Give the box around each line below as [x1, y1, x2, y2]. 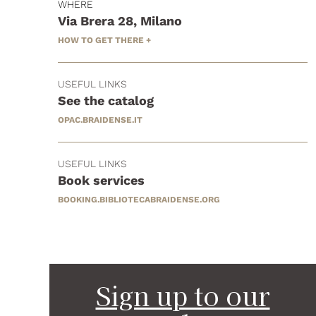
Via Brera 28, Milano [58, 13, 182, 28]
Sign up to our [95, 276, 270, 313]
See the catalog [58, 92, 154, 108]
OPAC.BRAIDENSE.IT [58, 114, 142, 125]
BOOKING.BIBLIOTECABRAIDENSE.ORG [58, 194, 220, 205]
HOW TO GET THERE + [58, 35, 151, 45]
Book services [58, 172, 145, 188]
